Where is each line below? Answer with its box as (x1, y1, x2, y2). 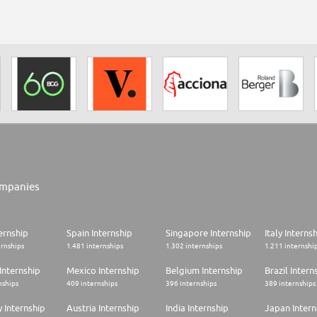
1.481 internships (67, 241, 123, 250)
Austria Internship (67, 302, 139, 314)
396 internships (166, 279, 217, 288)
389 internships (265, 279, 316, 288)
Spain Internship (67, 227, 132, 239)
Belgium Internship (166, 265, 243, 277)
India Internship (166, 302, 229, 314)
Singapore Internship (166, 227, 251, 239)
